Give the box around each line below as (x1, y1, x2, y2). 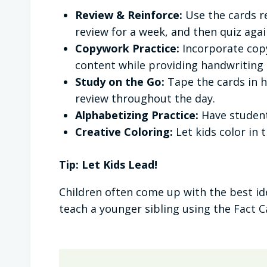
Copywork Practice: (75, 41, 179, 56)
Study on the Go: (75, 74, 164, 89)
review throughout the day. (75, 91, 215, 106)
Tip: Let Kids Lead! (59, 157, 157, 172)
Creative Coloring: (75, 125, 173, 139)
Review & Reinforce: (75, 8, 185, 23)
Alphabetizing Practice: (75, 108, 198, 123)
